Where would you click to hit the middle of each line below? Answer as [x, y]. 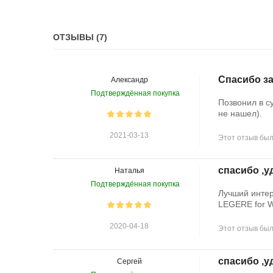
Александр [129, 80]
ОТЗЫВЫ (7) [80, 37]
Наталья [129, 171]
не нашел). [240, 114]
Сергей [129, 262]
